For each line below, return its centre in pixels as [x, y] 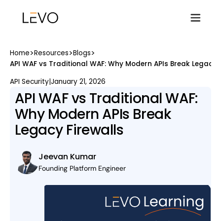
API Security [29, 82]
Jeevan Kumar [67, 157]
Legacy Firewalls [69, 130]
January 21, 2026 [78, 82]
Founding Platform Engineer [82, 168]
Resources [51, 53]
